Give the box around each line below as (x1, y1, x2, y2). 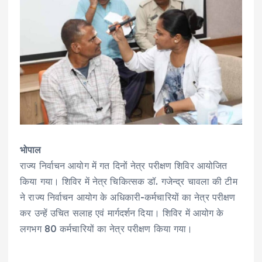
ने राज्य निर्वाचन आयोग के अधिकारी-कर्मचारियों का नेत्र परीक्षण (20, 191, 236, 204)
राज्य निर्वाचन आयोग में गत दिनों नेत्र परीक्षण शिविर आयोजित (20, 160, 227, 172)
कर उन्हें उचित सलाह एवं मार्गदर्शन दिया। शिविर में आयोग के (20, 207, 224, 219)
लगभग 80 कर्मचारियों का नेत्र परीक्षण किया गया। (20, 223, 193, 235)
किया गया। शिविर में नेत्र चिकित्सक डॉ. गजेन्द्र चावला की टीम (20, 175, 237, 188)
